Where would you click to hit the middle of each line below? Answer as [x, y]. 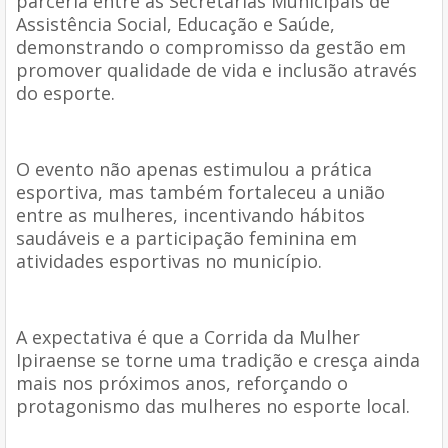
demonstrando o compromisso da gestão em [211, 46]
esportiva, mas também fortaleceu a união [200, 191]
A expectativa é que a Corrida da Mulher [188, 336]
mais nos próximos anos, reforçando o [182, 382]
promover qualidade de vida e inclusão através [216, 69]
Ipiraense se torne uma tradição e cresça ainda [218, 359]
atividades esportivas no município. [169, 260]
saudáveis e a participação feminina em [186, 237]
